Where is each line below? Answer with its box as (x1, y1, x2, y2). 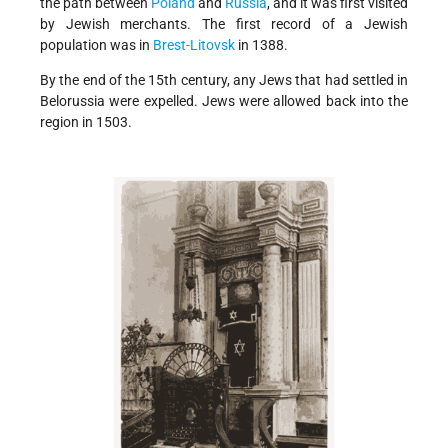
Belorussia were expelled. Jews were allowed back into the (40, 92, 408, 109)
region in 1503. (40, 113, 132, 130)
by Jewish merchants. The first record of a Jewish (40, 15, 408, 32)
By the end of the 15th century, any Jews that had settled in (40, 71, 408, 88)
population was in (40, 36, 153, 53)
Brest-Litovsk (153, 36, 235, 53)
